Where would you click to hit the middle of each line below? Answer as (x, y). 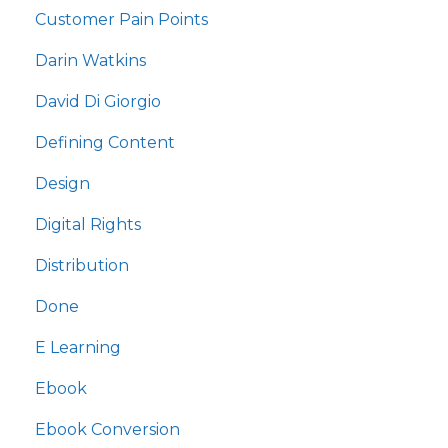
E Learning (78, 348)
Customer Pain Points (121, 20)
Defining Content (105, 143)
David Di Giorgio (98, 102)
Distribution (82, 266)
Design (62, 184)
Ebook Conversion (107, 430)
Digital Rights (88, 225)
